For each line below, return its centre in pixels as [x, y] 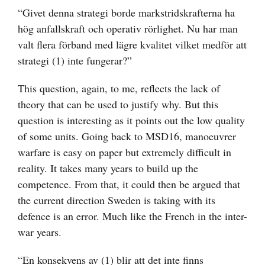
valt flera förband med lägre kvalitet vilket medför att [132, 45]
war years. [40, 232]
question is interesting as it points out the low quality [131, 120]
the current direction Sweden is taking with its [117, 200]
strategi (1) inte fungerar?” [75, 61]
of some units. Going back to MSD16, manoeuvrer [127, 136]
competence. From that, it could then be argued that [129, 184]
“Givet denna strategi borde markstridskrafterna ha [126, 13]
